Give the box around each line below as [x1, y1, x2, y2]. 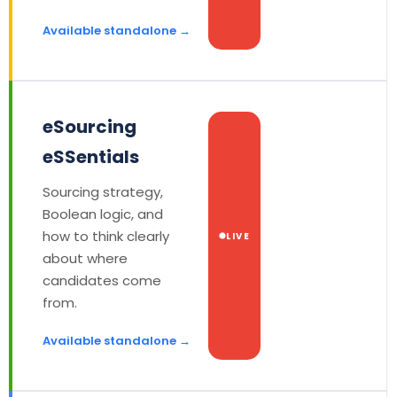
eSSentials [43, 144, 139, 169]
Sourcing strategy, [43, 183, 163, 201]
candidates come [43, 271, 161, 290]
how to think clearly [43, 227, 169, 245]
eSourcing [43, 114, 136, 139]
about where [43, 249, 128, 268]
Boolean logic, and [43, 205, 163, 223]
